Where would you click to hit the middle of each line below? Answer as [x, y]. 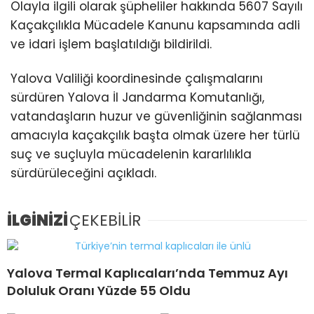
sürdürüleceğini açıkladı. [83, 173]
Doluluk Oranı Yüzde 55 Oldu [99, 291]
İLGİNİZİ [37, 221]
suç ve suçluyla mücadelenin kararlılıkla [131, 155]
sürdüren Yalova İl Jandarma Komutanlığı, [137, 98]
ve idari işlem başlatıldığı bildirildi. [111, 44]
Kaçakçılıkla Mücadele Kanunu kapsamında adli [155, 25]
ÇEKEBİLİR [105, 221]
